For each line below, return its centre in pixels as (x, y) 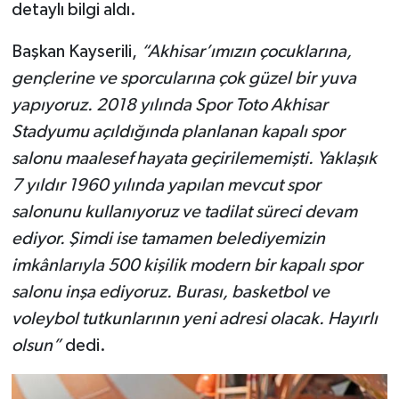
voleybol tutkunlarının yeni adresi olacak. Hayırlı (194, 319)
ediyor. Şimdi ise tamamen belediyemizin (168, 239)
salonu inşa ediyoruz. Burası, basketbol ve (170, 293)
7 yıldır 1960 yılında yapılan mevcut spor (166, 186)
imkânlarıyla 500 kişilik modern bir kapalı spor (187, 266)
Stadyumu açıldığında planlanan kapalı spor (178, 132)
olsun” (36, 346)
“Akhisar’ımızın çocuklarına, (246, 52)
